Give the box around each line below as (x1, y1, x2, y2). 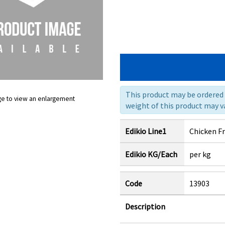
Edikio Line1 (125, 126, 166, 136)
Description (125, 201, 165, 211)
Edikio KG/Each (125, 149, 177, 159)
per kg (189, 149, 211, 159)
